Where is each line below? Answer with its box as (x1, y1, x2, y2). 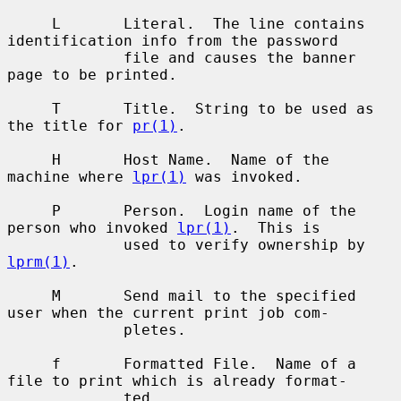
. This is (231, 218, 320, 236)
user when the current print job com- (7, 303, 329, 321)
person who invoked (7, 218, 177, 236)
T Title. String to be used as (7, 99, 52, 117)
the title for (7, 116, 132, 134)
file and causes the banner (7, 48, 124, 66)
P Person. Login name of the (7, 201, 52, 219)
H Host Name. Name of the (7, 150, 52, 168)
